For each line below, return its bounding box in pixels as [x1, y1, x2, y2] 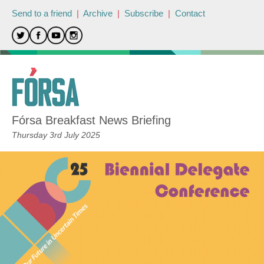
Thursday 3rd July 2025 [12, 130, 100, 140]
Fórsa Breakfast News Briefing [12, 114, 171, 127]
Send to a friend [12, 8, 72, 18]
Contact [175, 8, 205, 18]
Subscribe [124, 8, 163, 18]
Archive [83, 8, 113, 18]
